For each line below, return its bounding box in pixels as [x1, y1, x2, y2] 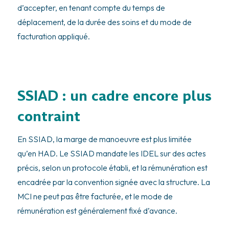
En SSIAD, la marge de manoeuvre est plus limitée [17, 134, 192, 145]
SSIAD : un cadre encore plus [17, 86, 212, 106]
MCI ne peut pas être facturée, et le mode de [17, 191, 173, 202]
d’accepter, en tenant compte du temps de [17, 2, 165, 13]
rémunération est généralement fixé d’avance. [17, 205, 177, 216]
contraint [17, 107, 80, 126]
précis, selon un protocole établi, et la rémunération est [17, 163, 208, 173]
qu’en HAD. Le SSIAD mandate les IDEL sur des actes [17, 148, 206, 159]
